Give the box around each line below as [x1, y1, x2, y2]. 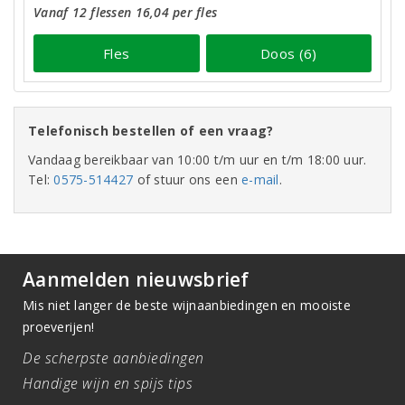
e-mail [241, 171, 279, 188]
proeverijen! [23, 318, 95, 335]
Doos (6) [260, 43, 317, 62]
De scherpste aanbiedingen [23, 348, 204, 368]
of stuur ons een [133, 171, 242, 188]
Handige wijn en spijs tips [23, 373, 193, 393]
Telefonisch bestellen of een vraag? [28, 122, 274, 139]
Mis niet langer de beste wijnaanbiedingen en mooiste [23, 297, 351, 314]
